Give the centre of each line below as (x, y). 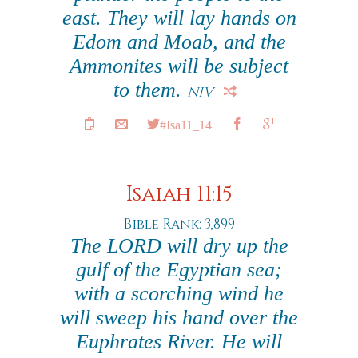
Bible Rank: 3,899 (179, 224)
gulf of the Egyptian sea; (179, 270)
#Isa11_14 (185, 124)
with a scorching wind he (179, 294)
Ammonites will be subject (179, 66)
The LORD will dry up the (179, 246)
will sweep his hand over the (179, 318)
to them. (150, 90)
